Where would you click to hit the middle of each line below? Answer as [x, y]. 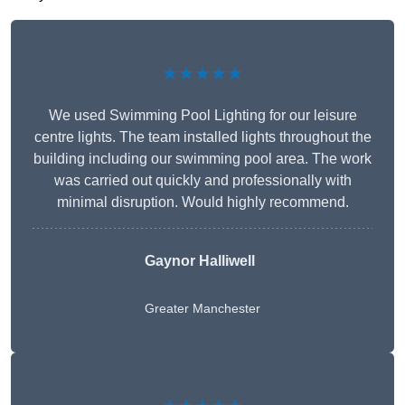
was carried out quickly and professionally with [202, 181]
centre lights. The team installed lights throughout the [202, 137]
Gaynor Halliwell [200, 261]
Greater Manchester [202, 309]
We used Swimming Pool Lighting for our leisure [202, 116]
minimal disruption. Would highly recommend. [202, 202]
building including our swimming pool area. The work [202, 159]
